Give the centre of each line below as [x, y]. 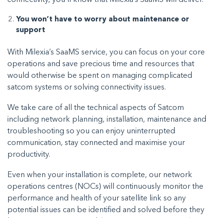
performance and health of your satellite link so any [97, 199]
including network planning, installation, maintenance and [107, 120]
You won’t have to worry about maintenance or [103, 19]
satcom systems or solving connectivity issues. [88, 88]
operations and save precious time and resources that [101, 64]
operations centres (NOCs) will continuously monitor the [105, 187]
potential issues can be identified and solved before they [106, 210]
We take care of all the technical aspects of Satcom [96, 108]
